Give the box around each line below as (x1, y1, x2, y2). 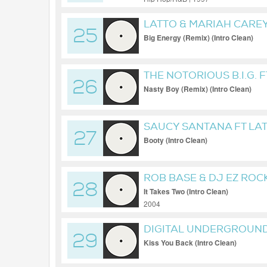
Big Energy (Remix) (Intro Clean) (144, 32, 253, 43)
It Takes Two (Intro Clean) (144, 186, 228, 197)
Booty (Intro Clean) (144, 135, 207, 145)
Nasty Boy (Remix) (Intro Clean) (144, 83, 252, 94)
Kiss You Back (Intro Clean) (144, 237, 237, 248)
